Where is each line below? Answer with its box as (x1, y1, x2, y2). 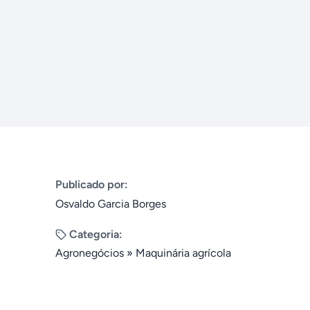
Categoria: (69, 228, 122, 241)
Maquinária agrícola (136, 246, 231, 259)
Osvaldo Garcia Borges (55, 197, 166, 210)
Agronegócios (55, 246, 124, 259)
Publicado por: (55, 178, 128, 191)
